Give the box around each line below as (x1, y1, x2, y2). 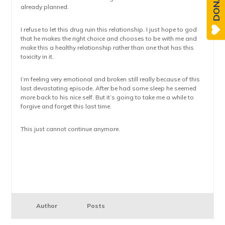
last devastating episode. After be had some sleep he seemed (21, 84, 197, 92)
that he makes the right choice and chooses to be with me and (21, 35, 197, 42)
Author (36, 202, 58, 209)
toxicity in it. (21, 53, 54, 60)
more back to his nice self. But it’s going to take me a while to (21, 93, 194, 101)
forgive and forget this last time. (21, 102, 112, 110)
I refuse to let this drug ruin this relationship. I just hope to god (21, 26, 197, 33)
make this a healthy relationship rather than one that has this (21, 44, 194, 51)
